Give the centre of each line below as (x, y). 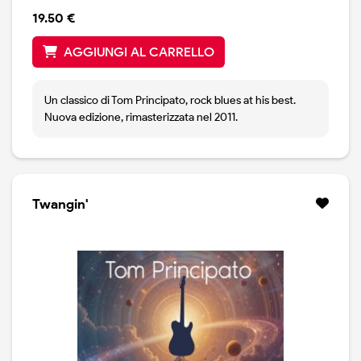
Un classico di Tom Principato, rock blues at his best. (170, 101)
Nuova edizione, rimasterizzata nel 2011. (141, 118)
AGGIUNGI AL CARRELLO (139, 52)
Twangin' (60, 204)
